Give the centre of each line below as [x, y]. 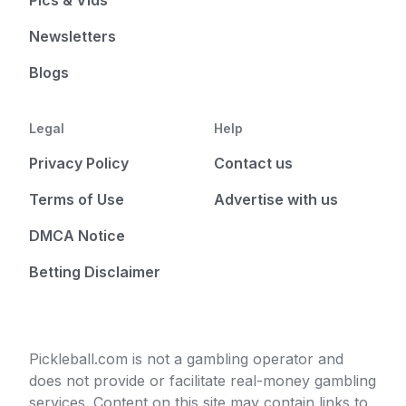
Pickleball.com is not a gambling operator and [186, 359]
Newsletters [72, 36]
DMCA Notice [77, 236]
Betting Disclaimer [95, 272]
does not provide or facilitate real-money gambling [203, 381]
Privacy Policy [79, 163]
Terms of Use [77, 199]
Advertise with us [276, 199]
